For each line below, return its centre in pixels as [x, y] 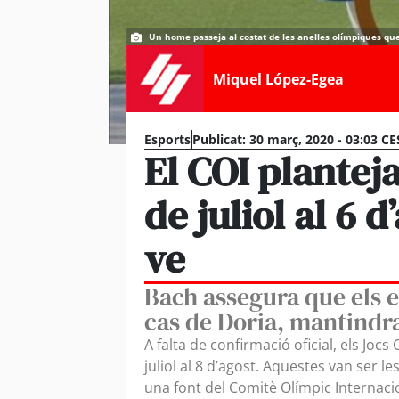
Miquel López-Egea [278, 79]
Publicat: [219, 139]
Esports [167, 139]
